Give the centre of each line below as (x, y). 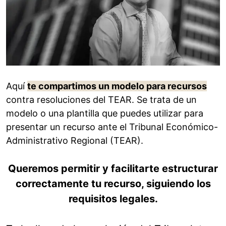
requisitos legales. (113, 199)
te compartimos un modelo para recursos (117, 86)
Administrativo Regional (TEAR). (75, 141)
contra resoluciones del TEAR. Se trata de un (101, 100)
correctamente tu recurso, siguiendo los (113, 184)
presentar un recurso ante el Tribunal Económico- (112, 127)
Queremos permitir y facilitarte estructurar (113, 169)
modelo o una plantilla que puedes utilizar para (105, 114)
